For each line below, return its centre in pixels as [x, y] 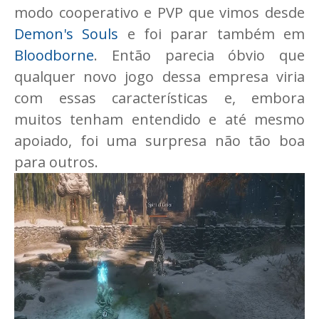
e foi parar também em [212, 34]
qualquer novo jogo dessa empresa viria [159, 77]
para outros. [56, 162]
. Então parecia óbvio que [199, 55]
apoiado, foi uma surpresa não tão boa [159, 141]
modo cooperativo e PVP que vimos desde [159, 12]
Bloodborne [54, 55]
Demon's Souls [67, 34]
